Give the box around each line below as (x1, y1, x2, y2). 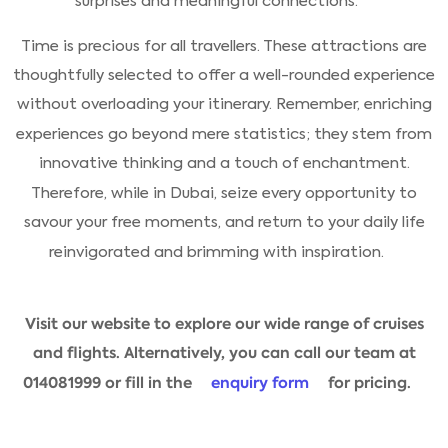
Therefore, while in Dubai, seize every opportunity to (31, 182, 417, 203)
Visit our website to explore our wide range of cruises (24, 312, 424, 334)
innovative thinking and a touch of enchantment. (38, 153, 410, 174)
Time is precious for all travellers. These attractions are (21, 35, 427, 56)
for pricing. (323, 371, 411, 393)
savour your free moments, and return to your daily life (23, 212, 425, 233)
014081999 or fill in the (22, 371, 196, 393)
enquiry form (210, 371, 309, 393)
